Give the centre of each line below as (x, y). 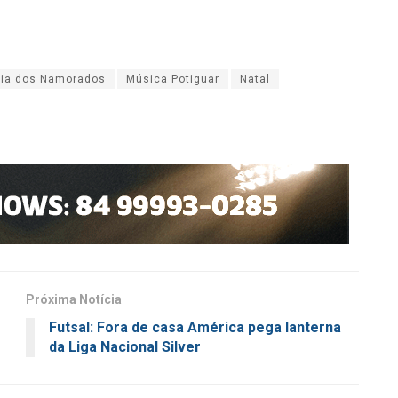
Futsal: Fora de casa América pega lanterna (195, 327)
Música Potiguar (173, 79)
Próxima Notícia (74, 299)
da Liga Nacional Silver (125, 346)
